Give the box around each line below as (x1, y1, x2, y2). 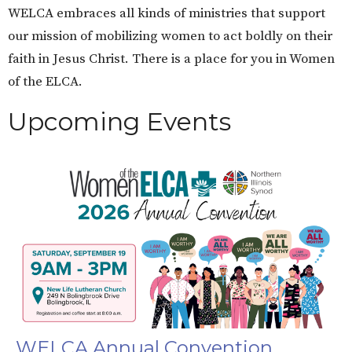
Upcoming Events (8, 105, 231, 137)
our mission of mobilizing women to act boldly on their (8, 27, 332, 45)
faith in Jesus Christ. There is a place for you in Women (8, 49, 335, 68)
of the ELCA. (8, 72, 82, 90)
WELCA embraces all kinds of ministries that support (8, 4, 325, 22)
